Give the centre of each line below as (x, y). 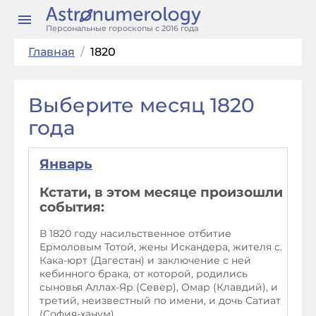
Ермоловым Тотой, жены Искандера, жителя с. (161, 247)
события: (72, 207)
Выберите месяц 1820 (141, 105)
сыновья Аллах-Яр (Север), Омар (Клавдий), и (159, 287)
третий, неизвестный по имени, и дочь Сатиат (160, 301)
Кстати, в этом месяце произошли (161, 192)
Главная (51, 52)
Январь (66, 164)
